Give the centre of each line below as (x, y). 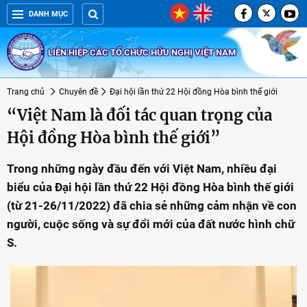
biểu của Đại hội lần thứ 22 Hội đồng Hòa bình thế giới (150, 187)
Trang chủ (26, 92)
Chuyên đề (78, 92)
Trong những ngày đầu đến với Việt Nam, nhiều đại (142, 169)
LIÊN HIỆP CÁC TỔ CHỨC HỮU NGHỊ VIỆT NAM (142, 52)
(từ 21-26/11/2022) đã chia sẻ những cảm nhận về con (152, 206)
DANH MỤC (48, 14)
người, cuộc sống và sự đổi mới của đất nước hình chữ (151, 224)
